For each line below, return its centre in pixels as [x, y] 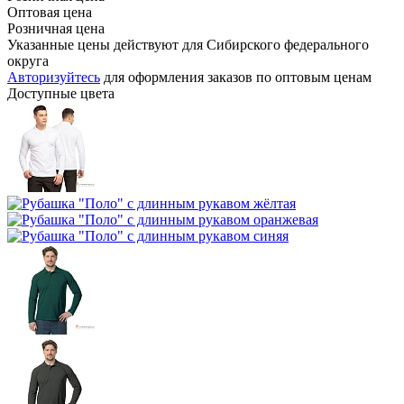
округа [28, 60]
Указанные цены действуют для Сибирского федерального [188, 44]
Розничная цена [56, 28]
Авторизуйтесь [54, 77]
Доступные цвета [61, 93]
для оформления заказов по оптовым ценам [236, 77]
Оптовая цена [50, 12]
